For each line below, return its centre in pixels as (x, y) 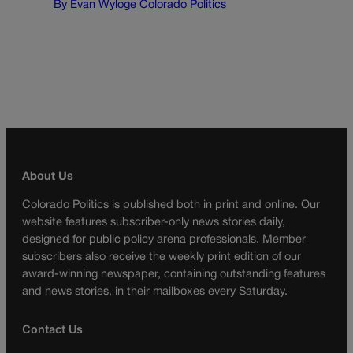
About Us (48, 176)
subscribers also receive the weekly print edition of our (162, 258)
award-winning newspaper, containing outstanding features (174, 275)
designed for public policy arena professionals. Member (164, 240)
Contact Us (52, 329)
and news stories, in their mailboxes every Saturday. (155, 292)
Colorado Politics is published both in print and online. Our (171, 206)
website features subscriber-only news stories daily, (154, 223)
